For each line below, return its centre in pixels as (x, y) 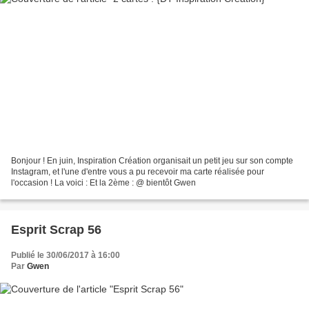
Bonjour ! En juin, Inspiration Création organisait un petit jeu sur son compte (152, 160)
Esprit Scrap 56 (56, 229)
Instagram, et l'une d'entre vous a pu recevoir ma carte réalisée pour (138, 171)
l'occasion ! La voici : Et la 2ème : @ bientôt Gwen (103, 182)
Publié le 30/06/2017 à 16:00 (66, 255)
